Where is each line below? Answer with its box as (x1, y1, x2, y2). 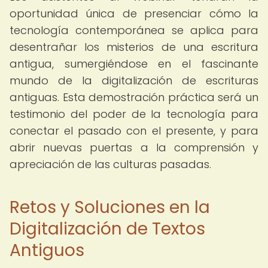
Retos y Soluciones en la (10, 196, 210, 219)
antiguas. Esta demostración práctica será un (10, 90, 258, 105)
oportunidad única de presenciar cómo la (10, 6, 258, 21)
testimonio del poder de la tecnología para (10, 106, 258, 121)
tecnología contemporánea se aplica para (10, 23, 258, 38)
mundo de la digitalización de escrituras (10, 73, 258, 88)
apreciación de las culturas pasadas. (10, 157, 211, 172)
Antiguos (10, 239, 84, 262)
